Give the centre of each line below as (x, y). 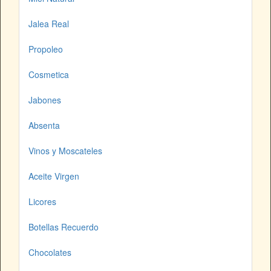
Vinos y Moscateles (65, 151)
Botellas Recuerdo (64, 227)
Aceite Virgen (54, 176)
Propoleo (46, 49)
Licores (42, 202)
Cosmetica (49, 75)
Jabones (45, 100)
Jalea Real (49, 24)
